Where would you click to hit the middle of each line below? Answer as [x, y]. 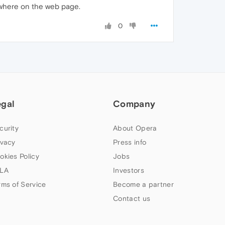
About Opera [135, 128]
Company [134, 104]
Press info [130, 142]
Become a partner [143, 184]
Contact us [132, 198]
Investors [129, 170]
